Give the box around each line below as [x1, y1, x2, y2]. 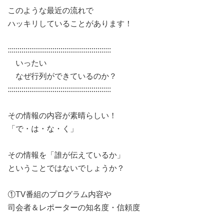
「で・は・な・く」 [8, 124, 78, 133]
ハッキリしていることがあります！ [8, 19, 132, 28]
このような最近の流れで [8, 6, 93, 15]
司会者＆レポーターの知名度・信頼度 [8, 203, 140, 212]
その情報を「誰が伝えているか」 [8, 150, 125, 159]
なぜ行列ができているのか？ [8, 72, 117, 80]
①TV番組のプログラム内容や [8, 190, 111, 199]
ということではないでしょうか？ [8, 163, 125, 172]
